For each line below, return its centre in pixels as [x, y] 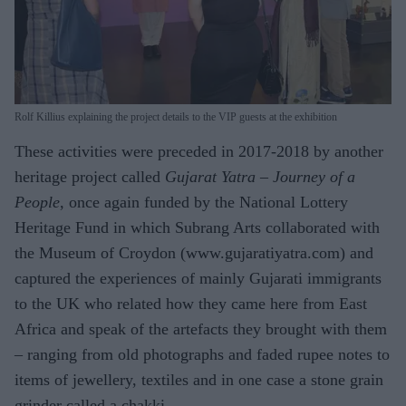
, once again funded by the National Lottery [204, 202]
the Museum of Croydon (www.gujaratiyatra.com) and [194, 253]
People [37, 202]
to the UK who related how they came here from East [191, 304]
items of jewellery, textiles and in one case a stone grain [199, 380]
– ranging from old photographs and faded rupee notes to [202, 354]
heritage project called [90, 177]
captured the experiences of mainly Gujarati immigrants [198, 278]
